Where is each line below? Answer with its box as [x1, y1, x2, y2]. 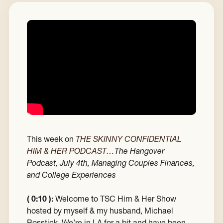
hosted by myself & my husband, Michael [27, 206, 173, 216]
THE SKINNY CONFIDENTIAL [76, 134, 182, 144]
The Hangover [114, 146, 164, 156]
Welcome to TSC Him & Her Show [53, 194, 176, 204]
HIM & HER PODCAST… [27, 146, 114, 156]
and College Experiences [27, 170, 116, 180]
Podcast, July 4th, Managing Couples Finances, [27, 158, 195, 168]
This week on [27, 134, 76, 144]
